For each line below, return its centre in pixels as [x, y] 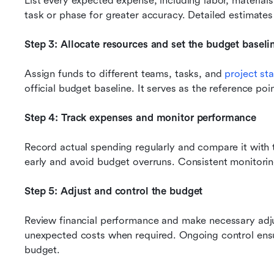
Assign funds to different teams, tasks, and [125, 74]
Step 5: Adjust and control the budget [114, 191]
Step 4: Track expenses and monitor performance [141, 118]
